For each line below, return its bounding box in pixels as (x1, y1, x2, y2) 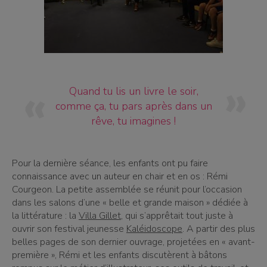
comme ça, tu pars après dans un (55, 99, 212, 114)
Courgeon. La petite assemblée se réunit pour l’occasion (12, 183, 242, 197)
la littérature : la (12, 209, 79, 223)
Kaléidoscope (126, 222, 182, 236)
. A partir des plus (182, 222, 255, 236)
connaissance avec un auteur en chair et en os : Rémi (12, 170, 228, 184)
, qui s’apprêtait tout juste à (121, 209, 233, 223)
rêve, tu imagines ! (91, 114, 176, 129)
